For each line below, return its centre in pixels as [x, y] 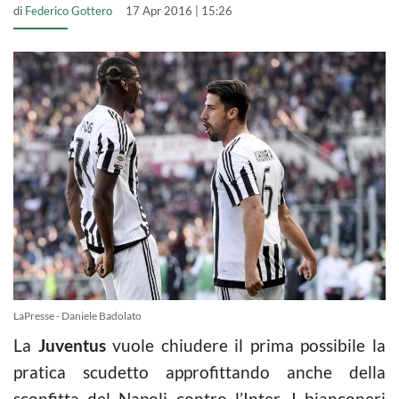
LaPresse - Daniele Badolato [77, 315]
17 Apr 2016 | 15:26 [179, 11]
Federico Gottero [69, 11]
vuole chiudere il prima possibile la [246, 345]
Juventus [72, 345]
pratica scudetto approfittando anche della [199, 371]
